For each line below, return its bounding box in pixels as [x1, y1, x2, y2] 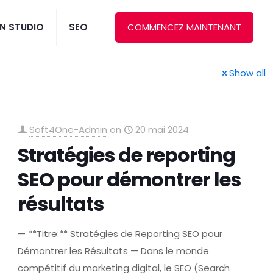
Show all [229, 66, 266, 79]
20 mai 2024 [135, 123, 190, 136]
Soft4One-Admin [29, 123, 108, 136]
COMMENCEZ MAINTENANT [127, 21, 241, 34]
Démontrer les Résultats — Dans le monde [18, 244, 210, 257]
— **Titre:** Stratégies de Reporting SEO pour [18, 227, 223, 240]
